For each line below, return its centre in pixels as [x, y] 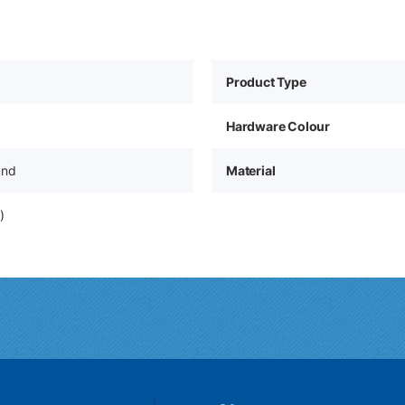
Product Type [266, 82]
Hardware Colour [278, 126]
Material [251, 170]
